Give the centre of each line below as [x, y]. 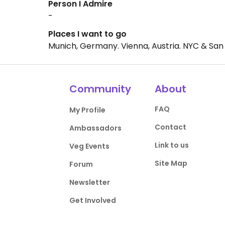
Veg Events [90, 146]
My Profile [88, 110]
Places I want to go [87, 34]
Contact [170, 127]
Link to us [172, 145]
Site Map [171, 163]
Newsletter [90, 183]
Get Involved [93, 201]
